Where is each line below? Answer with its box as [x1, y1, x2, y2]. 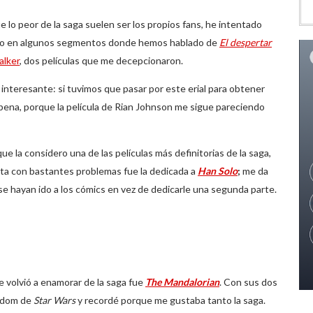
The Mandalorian [145, 276, 219, 288]
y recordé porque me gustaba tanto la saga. [75, 294, 265, 306]
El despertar [219, 36, 272, 48]
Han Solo [198, 165, 238, 177]
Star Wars [34, 294, 75, 306]
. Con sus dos [219, 276, 277, 288]
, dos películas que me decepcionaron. [20, 54, 183, 66]
